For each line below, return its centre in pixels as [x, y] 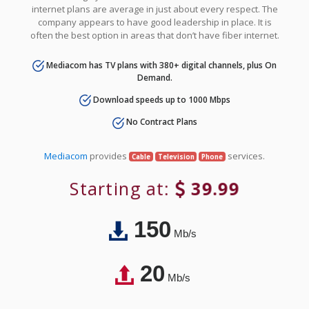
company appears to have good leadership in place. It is [154, 22]
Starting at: [123, 188]
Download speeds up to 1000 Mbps [160, 99]
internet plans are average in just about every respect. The [154, 9]
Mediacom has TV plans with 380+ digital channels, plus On [160, 65]
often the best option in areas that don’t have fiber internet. [154, 35]
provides [108, 156]
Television [176, 157]
